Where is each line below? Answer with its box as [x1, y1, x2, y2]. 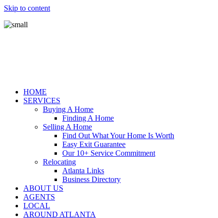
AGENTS [23, 193, 55, 201]
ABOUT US [23, 184, 63, 192]
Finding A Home [62, 114, 114, 122]
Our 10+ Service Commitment [62, 149, 155, 157]
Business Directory [62, 175, 121, 183]
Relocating [43, 158, 76, 166]
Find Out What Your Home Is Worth [62, 131, 174, 140]
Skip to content [4, 4, 50, 12]
